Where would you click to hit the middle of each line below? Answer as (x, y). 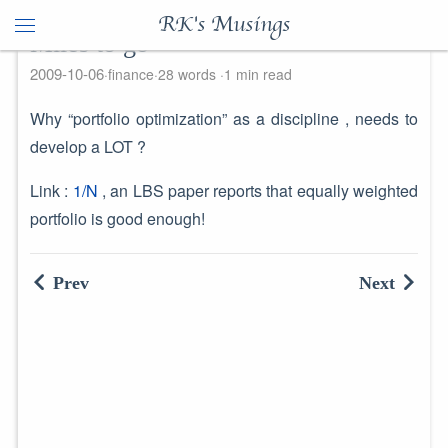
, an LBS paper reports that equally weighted (258, 190)
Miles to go (89, 43)
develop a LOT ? (87, 146)
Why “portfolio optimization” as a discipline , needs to (224, 118)
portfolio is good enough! (117, 218)
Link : (51, 190)
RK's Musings (224, 25)
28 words (188, 74)
